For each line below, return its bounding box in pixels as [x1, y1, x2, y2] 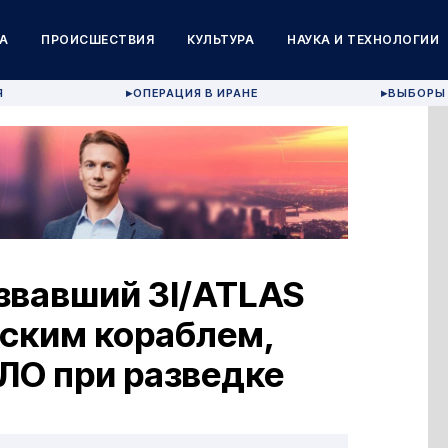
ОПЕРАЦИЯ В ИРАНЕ [133, 86, 259, 100]
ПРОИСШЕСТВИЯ [41, 32, 155, 47]
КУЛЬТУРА [187, 32, 255, 47]
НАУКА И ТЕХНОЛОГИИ [287, 32, 440, 47]
